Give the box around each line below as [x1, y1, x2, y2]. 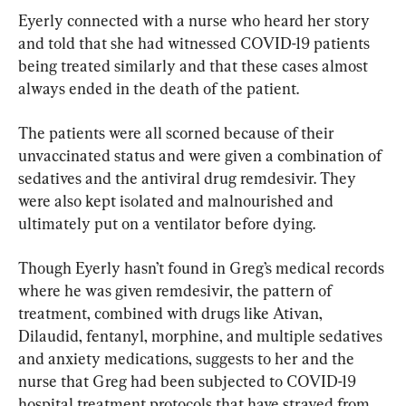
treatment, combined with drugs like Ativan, [18, 304, 326, 324]
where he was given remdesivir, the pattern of [18, 281, 335, 301]
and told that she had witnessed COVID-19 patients [18, 34, 373, 53]
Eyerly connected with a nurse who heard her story [18, 11, 373, 31]
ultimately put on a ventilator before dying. [18, 214, 315, 234]
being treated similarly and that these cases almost [18, 56, 372, 76]
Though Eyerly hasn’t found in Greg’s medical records [18, 258, 388, 278]
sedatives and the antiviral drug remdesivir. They [18, 169, 360, 188]
